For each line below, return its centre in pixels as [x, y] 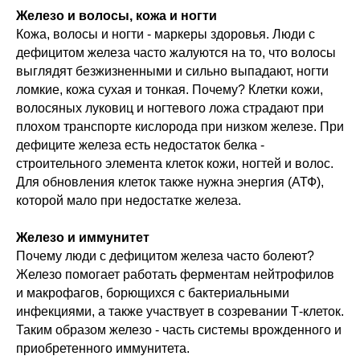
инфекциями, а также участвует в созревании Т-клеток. [180, 312]
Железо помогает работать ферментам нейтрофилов [175, 275]
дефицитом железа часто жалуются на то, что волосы [176, 53]
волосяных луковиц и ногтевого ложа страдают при [170, 108]
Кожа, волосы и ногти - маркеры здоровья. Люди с [166, 35]
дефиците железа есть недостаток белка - [140, 145]
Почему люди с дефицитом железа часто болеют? [165, 256]
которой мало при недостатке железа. [129, 201]
